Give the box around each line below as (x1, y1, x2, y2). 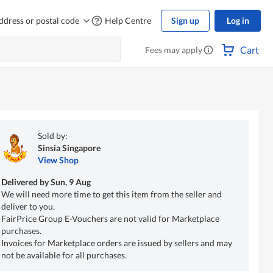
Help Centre (105, 15, 151, 26)
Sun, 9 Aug (50, 176, 91, 187)
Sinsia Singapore (37, 142, 101, 153)
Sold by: (37, 130, 68, 141)
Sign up (171, 15, 199, 26)
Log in (226, 15, 249, 26)
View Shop (37, 154, 79, 165)
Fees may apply (145, 44, 202, 55)
